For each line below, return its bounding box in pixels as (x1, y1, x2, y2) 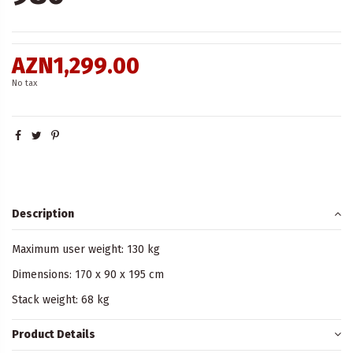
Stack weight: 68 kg (12, 292, 110, 307)
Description (12, 207, 74, 221)
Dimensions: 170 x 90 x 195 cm (12, 267, 164, 281)
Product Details (12, 328, 95, 342)
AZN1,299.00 (12, 52, 139, 79)
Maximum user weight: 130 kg (12, 242, 160, 256)
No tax (12, 77, 37, 88)
